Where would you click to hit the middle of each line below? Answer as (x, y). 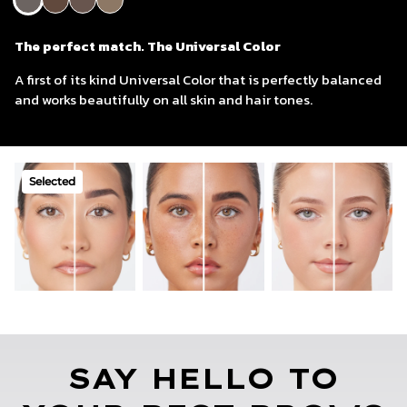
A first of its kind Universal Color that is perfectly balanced (198, 79)
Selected (52, 181)
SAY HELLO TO (203, 378)
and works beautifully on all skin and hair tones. (164, 99)
